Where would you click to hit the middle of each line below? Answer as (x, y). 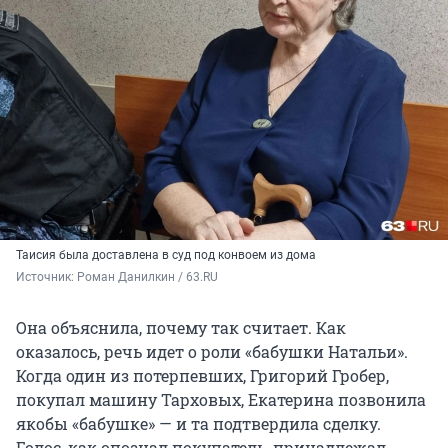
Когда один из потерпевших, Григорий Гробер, (202, 375)
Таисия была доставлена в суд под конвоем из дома (166, 254)
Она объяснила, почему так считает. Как (181, 327)
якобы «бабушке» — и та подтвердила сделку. (198, 423)
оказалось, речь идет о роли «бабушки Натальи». (212, 351)
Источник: (46, 276)
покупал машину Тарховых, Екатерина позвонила (221, 399)
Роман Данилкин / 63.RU (147, 276)
